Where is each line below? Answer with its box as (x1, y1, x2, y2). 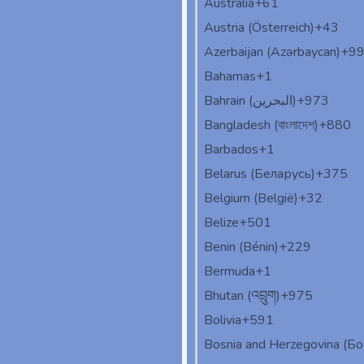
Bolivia (204, 311, 241, 330)
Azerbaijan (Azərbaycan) (204, 43, 340, 62)
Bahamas (204, 67, 256, 86)
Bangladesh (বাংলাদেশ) (204, 116, 318, 135)
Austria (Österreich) (204, 19, 314, 37)
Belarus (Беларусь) (204, 165, 315, 184)
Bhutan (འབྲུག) (204, 287, 280, 305)
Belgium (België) (204, 189, 298, 208)
